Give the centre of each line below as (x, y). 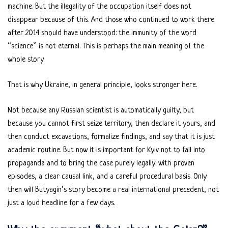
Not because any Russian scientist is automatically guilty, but (101, 110)
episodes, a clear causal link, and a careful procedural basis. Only (107, 177)
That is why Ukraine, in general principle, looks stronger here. (102, 85)
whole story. (26, 60)
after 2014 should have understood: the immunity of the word (102, 33)
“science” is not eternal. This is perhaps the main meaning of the (106, 46)
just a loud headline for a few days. (61, 203)
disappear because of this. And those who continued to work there (111, 20)
